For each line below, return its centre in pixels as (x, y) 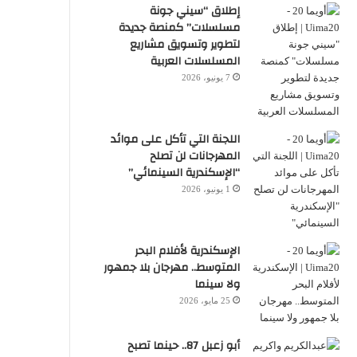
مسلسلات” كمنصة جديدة (179, 27)
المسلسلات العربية (195, 61)
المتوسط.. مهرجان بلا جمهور (171, 267)
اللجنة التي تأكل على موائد (175, 139)
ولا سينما (217, 284)
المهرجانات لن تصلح (194, 156)
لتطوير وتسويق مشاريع (184, 44)
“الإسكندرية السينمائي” (184, 173)
